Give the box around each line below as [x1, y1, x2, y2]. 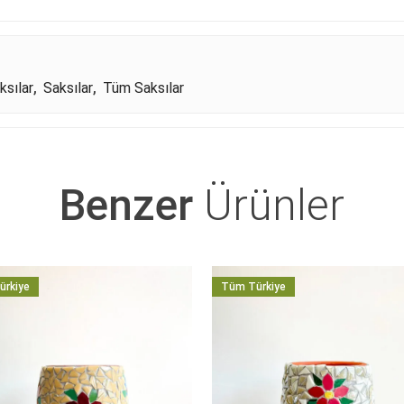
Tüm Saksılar [103, 79, 184, 97]
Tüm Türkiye [221, 280, 286, 294]
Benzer [60, 179, 193, 232]
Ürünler [193, 179, 344, 232]
